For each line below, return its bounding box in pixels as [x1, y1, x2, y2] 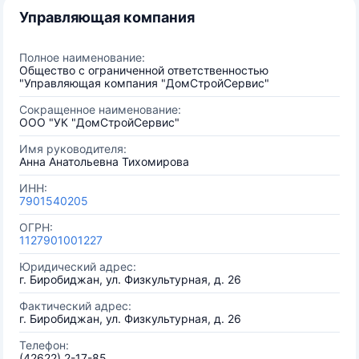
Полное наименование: [19, 50, 145, 64]
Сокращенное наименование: [19, 103, 181, 116]
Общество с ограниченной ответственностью [19, 63, 268, 77]
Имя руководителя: [19, 142, 127, 155]
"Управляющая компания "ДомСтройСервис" [19, 76, 269, 90]
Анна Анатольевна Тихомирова [19, 155, 189, 168]
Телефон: [19, 338, 69, 352]
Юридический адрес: [19, 260, 136, 273]
